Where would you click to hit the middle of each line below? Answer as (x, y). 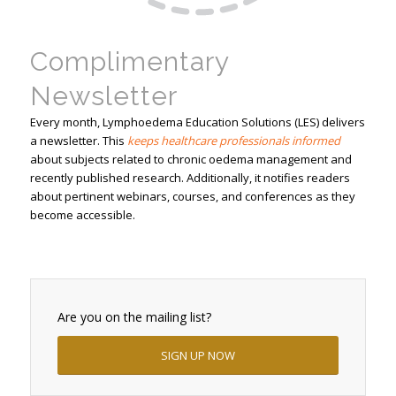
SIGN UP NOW (198, 356)
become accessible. (82, 214)
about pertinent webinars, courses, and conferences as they (192, 196)
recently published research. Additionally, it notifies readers (190, 177)
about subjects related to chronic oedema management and (190, 159)
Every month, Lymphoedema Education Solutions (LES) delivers (197, 122)
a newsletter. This (78, 140)
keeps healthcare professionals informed (233, 140)
